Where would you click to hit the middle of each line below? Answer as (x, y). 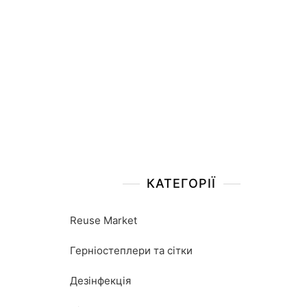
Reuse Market (103, 220)
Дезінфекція (100, 281)
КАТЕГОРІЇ (181, 183)
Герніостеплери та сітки (131, 250)
